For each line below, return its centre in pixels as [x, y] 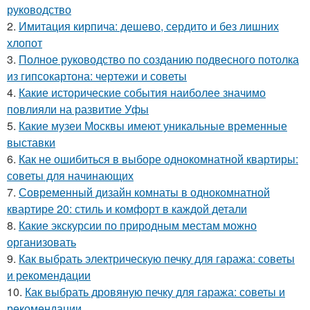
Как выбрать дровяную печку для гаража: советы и [155, 292]
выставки [31, 143]
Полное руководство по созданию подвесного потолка [159, 60]
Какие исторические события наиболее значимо [142, 93]
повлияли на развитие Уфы [78, 109]
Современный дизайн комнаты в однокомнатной [144, 192]
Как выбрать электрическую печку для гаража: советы [157, 259]
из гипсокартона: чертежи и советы [97, 76]
